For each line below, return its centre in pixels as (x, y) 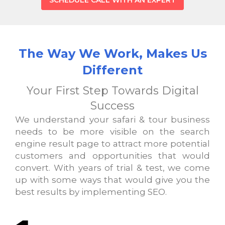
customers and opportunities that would (113, 156)
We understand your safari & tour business (113, 120)
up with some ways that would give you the (113, 180)
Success (113, 106)
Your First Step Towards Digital (113, 91)
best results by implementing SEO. (91, 192)
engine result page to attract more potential (113, 144)
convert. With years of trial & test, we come (113, 168)
